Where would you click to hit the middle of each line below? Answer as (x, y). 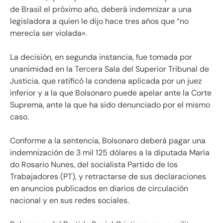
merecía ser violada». (48, 33)
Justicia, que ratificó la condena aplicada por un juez (106, 81)
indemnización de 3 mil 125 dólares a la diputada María (110, 153)
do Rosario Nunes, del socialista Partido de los (94, 165)
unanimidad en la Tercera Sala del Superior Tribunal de (110, 69)
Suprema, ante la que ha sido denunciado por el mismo (110, 105)
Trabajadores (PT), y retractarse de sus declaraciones (108, 177)
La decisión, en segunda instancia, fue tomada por (101, 57)
